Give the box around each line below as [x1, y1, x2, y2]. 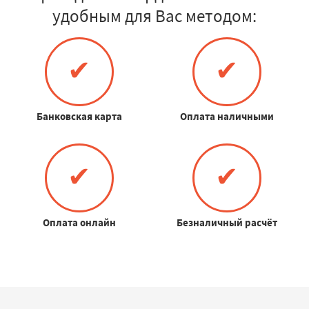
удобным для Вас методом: [52, 4, 257, 27]
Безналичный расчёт [176, 215, 277, 229]
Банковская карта [36, 109, 122, 123]
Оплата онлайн [42, 215, 116, 229]
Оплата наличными [179, 109, 274, 123]
